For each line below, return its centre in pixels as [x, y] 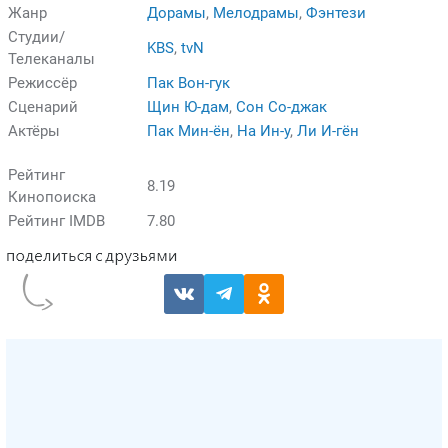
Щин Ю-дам [188, 106]
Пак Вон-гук [188, 82]
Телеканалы [51, 58]
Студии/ [36, 36]
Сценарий [43, 106]
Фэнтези [336, 12]
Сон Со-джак [281, 106]
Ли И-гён [328, 130]
